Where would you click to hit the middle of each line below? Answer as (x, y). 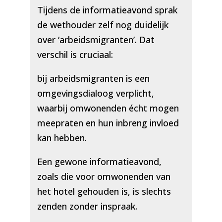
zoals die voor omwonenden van (104, 177)
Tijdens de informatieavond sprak (107, 10)
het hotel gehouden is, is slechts (104, 192)
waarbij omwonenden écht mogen (108, 108)
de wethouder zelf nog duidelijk (103, 25)
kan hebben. (62, 138)
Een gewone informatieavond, (99, 162)
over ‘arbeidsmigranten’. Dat (96, 40)
